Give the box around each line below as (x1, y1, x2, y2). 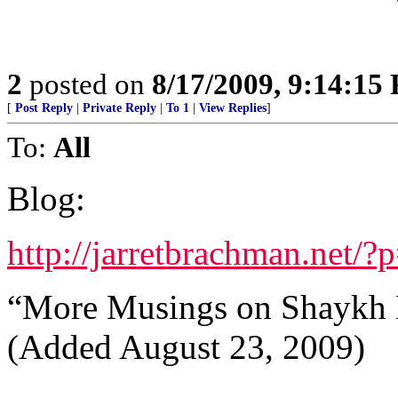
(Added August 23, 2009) (7, 328, 365, 366)
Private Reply (83, 101, 156, 115)
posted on (22, 68, 152, 100)
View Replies (199, 101, 267, 115)
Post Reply (15, 101, 73, 115)
